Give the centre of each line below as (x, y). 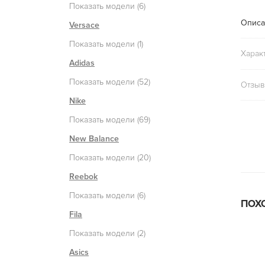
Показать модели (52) (110, 82)
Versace (84, 25)
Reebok (83, 176)
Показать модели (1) (106, 44)
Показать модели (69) (110, 119)
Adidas (82, 63)
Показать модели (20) (110, 157)
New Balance (94, 138)
